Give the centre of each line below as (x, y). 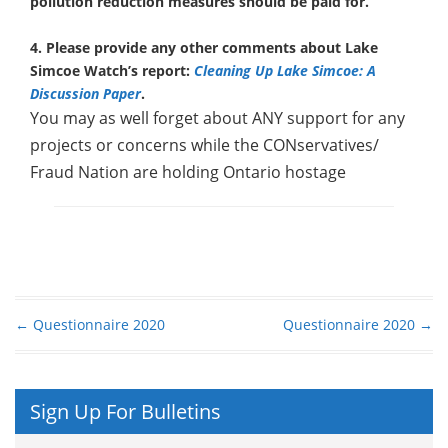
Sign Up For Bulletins (125, 411)
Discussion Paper (85, 93)
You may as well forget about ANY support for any (217, 118)
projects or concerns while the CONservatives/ (204, 145)
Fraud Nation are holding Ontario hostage (188, 172)
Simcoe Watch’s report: (112, 70)
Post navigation (108, 349)
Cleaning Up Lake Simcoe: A (285, 70)
